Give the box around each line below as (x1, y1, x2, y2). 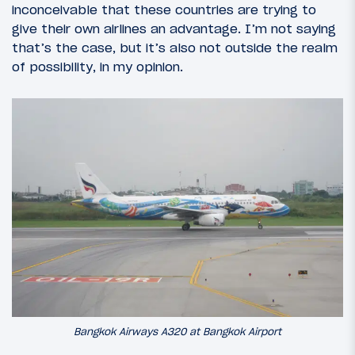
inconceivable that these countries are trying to (12, 2, 316, 18)
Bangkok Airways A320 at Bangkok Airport (74, 324, 281, 338)
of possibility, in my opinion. (12, 59, 183, 75)
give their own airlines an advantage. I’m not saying (12, 21, 336, 37)
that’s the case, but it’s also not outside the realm (12, 40, 338, 56)
